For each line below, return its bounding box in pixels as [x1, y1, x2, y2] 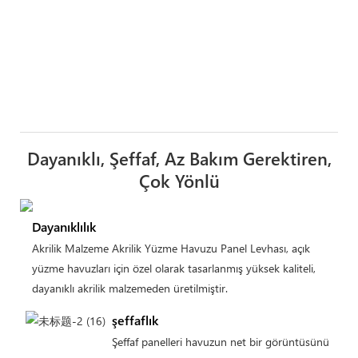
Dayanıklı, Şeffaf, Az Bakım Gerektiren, [26, 146, 332, 171]
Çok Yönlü [138, 169, 220, 193]
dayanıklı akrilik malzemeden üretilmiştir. [31, 280, 228, 296]
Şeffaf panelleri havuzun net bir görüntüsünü [111, 333, 329, 349]
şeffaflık [111, 311, 158, 328]
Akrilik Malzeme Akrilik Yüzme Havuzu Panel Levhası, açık [31, 241, 310, 257]
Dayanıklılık [31, 217, 96, 235]
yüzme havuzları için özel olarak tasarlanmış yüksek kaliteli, [31, 261, 316, 276]
